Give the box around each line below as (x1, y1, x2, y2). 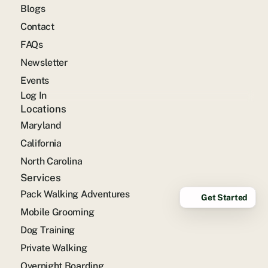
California (20, 138, 62, 149)
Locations (20, 103, 66, 115)
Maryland (20, 120, 62, 131)
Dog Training (20, 224, 75, 236)
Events (20, 75, 50, 86)
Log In (20, 90, 47, 101)
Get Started (201, 192, 248, 202)
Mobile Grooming (20, 206, 95, 218)
